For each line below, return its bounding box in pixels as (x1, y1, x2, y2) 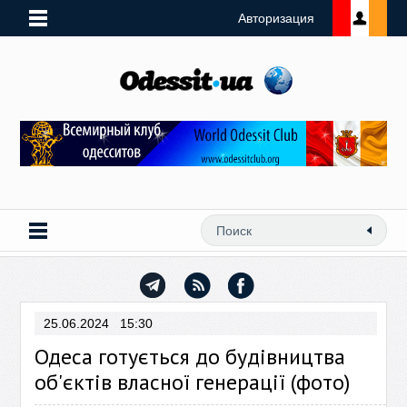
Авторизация (237, 11, 314, 25)
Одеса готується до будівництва (35, 342, 346, 371)
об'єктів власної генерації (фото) (35, 368, 351, 396)
